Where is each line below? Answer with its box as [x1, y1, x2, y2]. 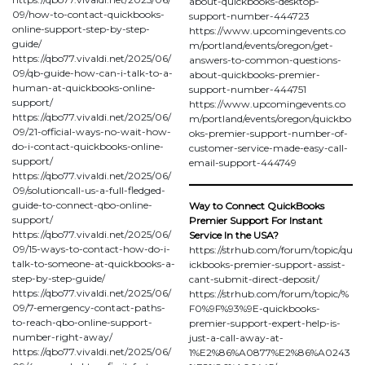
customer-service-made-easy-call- [189, 141, 348, 154]
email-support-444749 [189, 156, 297, 169]
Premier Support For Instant [189, 213, 323, 226]
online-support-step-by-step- [12, 22, 150, 35]
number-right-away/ [12, 330, 112, 343]
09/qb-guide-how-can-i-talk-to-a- [12, 66, 173, 79]
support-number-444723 [189, 9, 310, 22]
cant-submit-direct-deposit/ [189, 272, 319, 285]
